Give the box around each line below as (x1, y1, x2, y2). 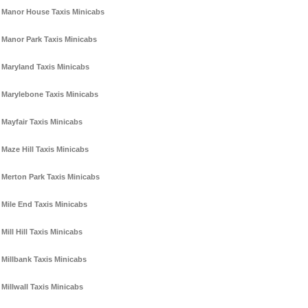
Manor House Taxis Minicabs (1, 8, 104, 16)
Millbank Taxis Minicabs (1, 255, 87, 264)
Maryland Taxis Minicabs (1, 63, 89, 71)
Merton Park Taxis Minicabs (1, 173, 100, 181)
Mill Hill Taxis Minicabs (1, 228, 82, 236)
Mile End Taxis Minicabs (1, 200, 87, 209)
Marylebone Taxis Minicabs (1, 90, 98, 99)
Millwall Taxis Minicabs (1, 283, 83, 291)
